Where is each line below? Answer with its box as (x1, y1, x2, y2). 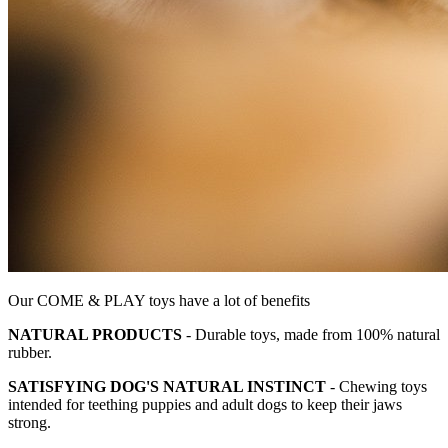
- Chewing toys (326, 378, 427, 396)
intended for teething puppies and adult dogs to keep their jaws (8, 396, 402, 414)
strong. (8, 414, 51, 432)
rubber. (8, 344, 52, 362)
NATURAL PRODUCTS (8, 326, 182, 344)
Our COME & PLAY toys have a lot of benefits (8, 292, 310, 310)
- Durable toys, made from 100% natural (182, 326, 440, 344)
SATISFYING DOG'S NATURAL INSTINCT (8, 378, 326, 396)
